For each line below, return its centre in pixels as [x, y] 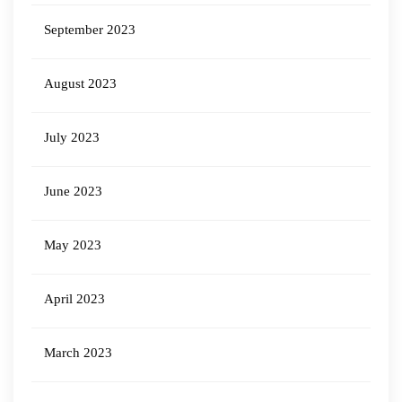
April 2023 [74, 299]
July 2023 [72, 137]
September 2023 [90, 30]
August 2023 [80, 83]
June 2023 [73, 191]
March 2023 [78, 353]
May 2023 [73, 245]
